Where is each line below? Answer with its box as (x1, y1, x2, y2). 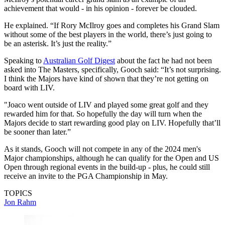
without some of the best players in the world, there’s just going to (4, 30, 212, 39)
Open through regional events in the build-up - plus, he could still (4, 163, 210, 172)
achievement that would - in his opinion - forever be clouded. (4, 4, 197, 13)
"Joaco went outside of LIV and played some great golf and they (4, 100, 208, 109)
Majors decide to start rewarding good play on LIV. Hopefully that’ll (4, 119, 220, 128)
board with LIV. (4, 83, 55, 92)
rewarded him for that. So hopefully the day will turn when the (4, 109, 202, 119)
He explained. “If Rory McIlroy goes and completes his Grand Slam (4, 21, 219, 30)
